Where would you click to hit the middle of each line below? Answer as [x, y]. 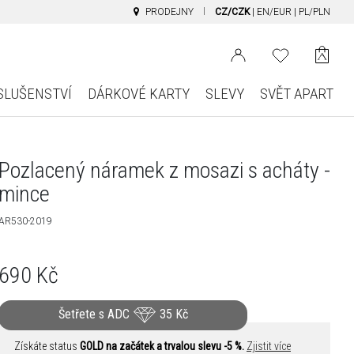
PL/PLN [314, 12]
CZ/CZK [232, 12]
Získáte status [47, 346]
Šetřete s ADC [95, 314]
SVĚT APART [296, 94]
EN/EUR [274, 12]
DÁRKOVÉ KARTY [138, 94]
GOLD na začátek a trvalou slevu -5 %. [162, 346]
